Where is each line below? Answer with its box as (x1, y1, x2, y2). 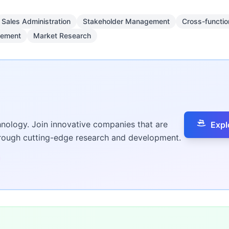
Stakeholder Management (83, 17, 170, 26)
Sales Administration (2, 17, 71, 26)
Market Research (33, 31, 91, 40)
